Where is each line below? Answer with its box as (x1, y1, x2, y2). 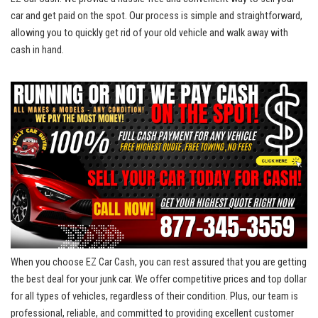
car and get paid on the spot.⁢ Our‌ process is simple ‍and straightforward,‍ (11, 10, 302, 23)
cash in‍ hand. (11, 44, 64, 57)
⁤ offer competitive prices (148, 273, 248, 286)
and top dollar (248, 273, 307, 286)
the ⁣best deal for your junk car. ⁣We (11, 273, 148, 286)
